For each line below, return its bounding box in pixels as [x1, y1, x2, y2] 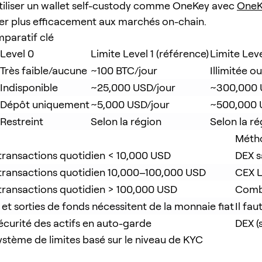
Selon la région [91, 115, 161, 127]
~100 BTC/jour [91, 64, 157, 77]
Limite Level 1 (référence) [91, 47, 209, 60]
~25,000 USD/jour [91, 81, 175, 94]
